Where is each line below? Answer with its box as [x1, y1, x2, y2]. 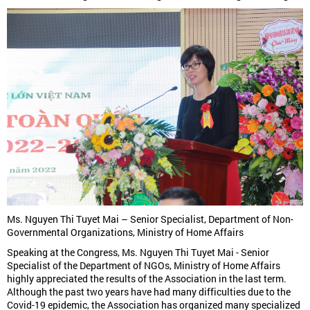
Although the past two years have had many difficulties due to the [7, 285, 291, 299]
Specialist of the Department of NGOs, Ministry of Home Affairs [7, 259, 280, 273]
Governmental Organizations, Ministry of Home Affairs [7, 226, 244, 239]
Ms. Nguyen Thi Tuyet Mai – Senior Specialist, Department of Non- [7, 212, 293, 226]
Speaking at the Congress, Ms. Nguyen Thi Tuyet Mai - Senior [7, 246, 269, 259]
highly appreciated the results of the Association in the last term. [7, 272, 286, 286]
